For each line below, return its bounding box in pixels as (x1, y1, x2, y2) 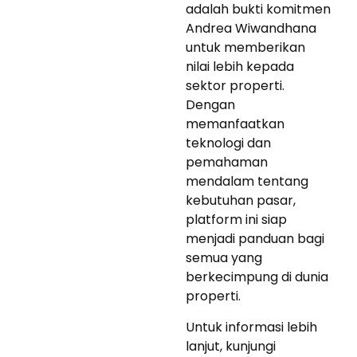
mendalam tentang (186, 171, 308, 190)
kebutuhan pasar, (186, 190, 296, 210)
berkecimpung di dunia (186, 267, 328, 286)
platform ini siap (186, 210, 287, 229)
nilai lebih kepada (186, 57, 294, 76)
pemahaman (186, 152, 268, 171)
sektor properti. (186, 76, 284, 95)
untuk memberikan (186, 37, 305, 57)
